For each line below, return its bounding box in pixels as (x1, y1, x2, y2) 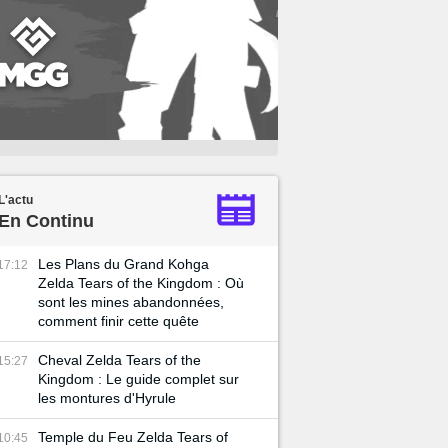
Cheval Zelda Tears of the (38, 352, 201, 368)
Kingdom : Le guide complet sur (38, 371, 239, 387)
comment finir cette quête (38, 313, 199, 329)
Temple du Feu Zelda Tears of (38, 429, 228, 445)
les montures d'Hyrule (38, 390, 176, 406)
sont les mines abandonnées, (38, 294, 224, 310)
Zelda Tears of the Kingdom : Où (38, 275, 244, 291)
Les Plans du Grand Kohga (38, 256, 209, 272)
